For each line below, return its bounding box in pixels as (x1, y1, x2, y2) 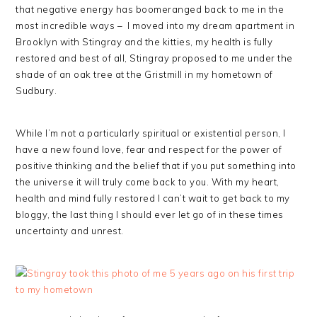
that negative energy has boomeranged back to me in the (16, 4, 284, 15)
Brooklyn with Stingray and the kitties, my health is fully (16, 36, 273, 47)
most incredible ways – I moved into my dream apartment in (16, 20, 295, 31)
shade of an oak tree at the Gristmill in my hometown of (16, 69, 273, 80)
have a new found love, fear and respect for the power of (16, 144, 282, 155)
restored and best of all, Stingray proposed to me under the (16, 52, 293, 64)
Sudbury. (16, 85, 57, 96)
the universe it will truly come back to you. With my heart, (16, 176, 279, 188)
